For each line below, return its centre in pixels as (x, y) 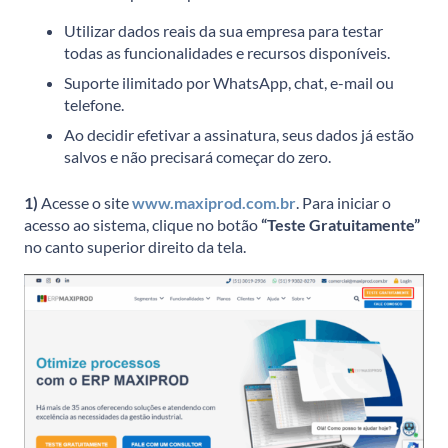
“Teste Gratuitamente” (340, 224)
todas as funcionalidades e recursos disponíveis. (227, 52)
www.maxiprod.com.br (214, 202)
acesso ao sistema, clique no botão (142, 224)
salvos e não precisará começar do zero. (197, 156)
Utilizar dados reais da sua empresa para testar (223, 30)
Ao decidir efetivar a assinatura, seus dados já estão (239, 134)
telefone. (94, 104)
